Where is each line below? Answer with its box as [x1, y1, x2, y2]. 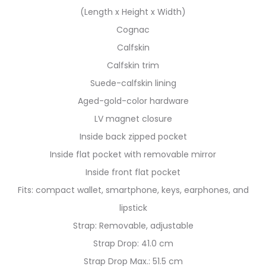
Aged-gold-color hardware [77, 94, 189, 107]
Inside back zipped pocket [79, 130, 187, 142]
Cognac [116, 23, 150, 36]
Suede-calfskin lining [90, 77, 176, 89]
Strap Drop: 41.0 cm [93, 237, 173, 249]
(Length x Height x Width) [80, 5, 186, 18]
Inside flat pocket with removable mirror [50, 148, 216, 160]
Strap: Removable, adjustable [72, 219, 194, 232]
